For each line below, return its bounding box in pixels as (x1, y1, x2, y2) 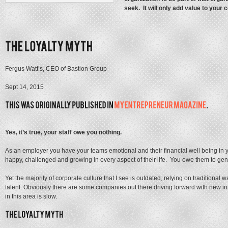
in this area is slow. (5, 192, 57, 200)
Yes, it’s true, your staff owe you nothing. (5, 128, 122, 136)
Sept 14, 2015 (5, 83, 44, 91)
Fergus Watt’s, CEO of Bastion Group (5, 65, 107, 73)
